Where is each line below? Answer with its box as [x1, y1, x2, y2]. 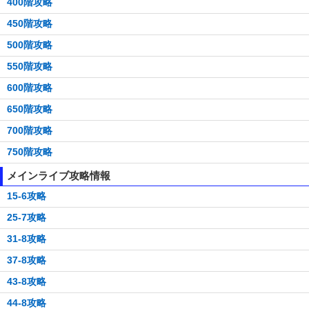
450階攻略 [7, 18, 52, 30]
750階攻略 [7, 146, 52, 158]
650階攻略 [7, 103, 52, 115]
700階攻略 [7, 125, 52, 137]
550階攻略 [7, 61, 52, 72]
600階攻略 [7, 82, 52, 94]
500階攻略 [7, 39, 52, 51]
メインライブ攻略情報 [7, 170, 110, 182]
